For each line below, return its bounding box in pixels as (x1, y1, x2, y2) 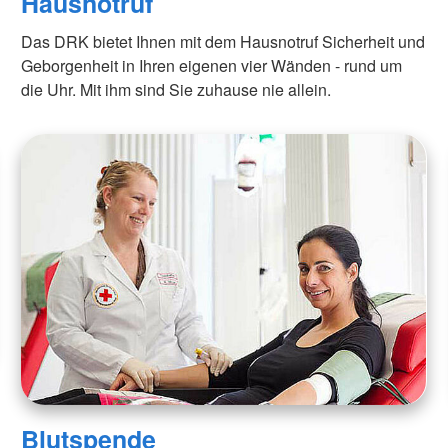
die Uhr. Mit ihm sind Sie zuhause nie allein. (21, 77, 332, 101)
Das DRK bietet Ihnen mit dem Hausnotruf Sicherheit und (21, 29, 426, 53)
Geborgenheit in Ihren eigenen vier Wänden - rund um (21, 53, 403, 77)
